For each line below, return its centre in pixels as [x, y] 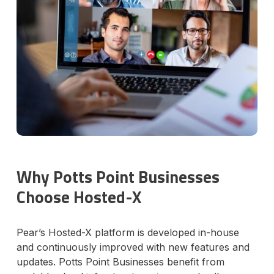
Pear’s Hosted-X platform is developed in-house [128, 233]
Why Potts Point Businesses [118, 177]
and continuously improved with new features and [133, 247]
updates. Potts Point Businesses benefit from [120, 262]
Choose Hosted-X [79, 197]
